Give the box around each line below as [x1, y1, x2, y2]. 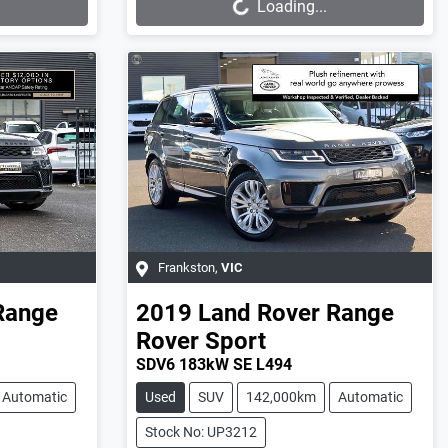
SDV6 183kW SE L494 [135, 355, 292, 375]
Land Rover [197, 299, 320, 328]
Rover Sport [135, 327, 266, 356]
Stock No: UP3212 [144, 424, 257, 441]
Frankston [157, 260, 215, 276]
